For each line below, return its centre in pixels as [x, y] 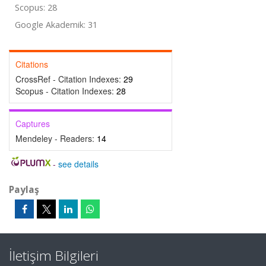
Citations [32, 64]
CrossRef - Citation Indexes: [69, 79]
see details [78, 164]
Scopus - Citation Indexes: [66, 91]
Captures [33, 123]
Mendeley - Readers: [56, 138]
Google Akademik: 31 [56, 25]
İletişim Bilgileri [54, 256]
